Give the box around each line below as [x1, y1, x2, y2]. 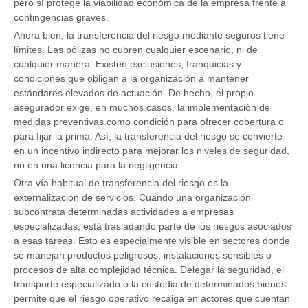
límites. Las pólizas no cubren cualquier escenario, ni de [14, 44, 258, 56]
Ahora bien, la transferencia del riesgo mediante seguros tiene [14, 30, 285, 41]
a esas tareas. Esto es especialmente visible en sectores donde [14, 235, 290, 247]
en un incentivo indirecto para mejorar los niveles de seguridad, [14, 145, 289, 157]
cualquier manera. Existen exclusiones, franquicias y [14, 58, 241, 70]
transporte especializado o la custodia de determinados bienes [14, 278, 286, 290]
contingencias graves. [14, 12, 109, 23]
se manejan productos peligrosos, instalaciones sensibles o [14, 250, 272, 261]
